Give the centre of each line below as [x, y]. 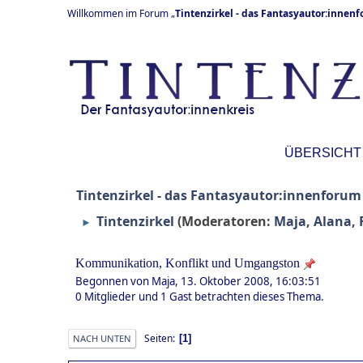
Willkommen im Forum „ [121, 13]
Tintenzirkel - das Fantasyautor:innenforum [219, 195]
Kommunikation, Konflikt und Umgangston [188, 263]
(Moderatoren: [226, 221]
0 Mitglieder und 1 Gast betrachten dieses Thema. [200, 297]
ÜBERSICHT [323, 153]
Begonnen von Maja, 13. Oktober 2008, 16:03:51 [198, 282]
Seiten [158, 338]
